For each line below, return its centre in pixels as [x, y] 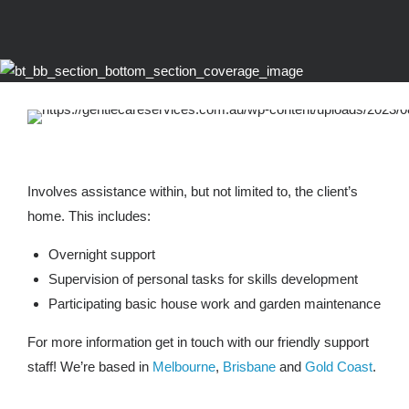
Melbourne [184, 366]
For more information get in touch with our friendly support [198, 341]
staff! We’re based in [90, 366]
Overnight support [101, 254]
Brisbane [249, 366]
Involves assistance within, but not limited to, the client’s [193, 191]
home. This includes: [89, 215]
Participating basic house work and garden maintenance [214, 303]
